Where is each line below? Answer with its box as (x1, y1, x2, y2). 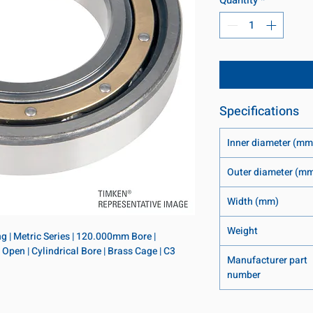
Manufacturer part (227, 253, 307, 268)
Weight (227, 224, 258, 239)
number (227, 268, 261, 283)
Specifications (219, 102, 299, 122)
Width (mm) (227, 194, 279, 210)
